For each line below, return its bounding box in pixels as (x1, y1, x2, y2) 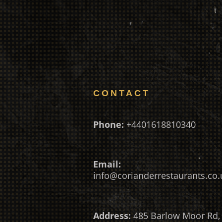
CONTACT (93, 88, 151, 99)
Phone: (93, 118, 124, 130)
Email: (93, 158, 121, 170)
